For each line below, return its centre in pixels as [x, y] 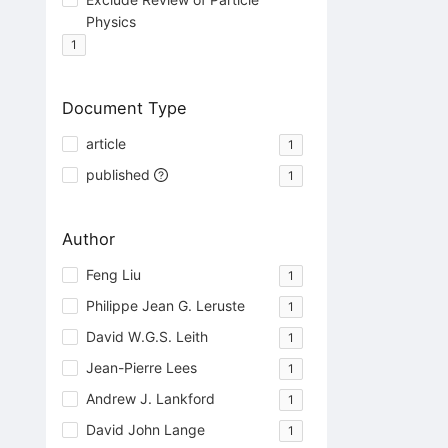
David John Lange [145, 429]
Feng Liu [113, 274]
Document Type [124, 107]
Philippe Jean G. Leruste [165, 305]
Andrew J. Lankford [150, 398]
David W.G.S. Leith [146, 336]
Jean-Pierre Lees [141, 367]
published [117, 174]
